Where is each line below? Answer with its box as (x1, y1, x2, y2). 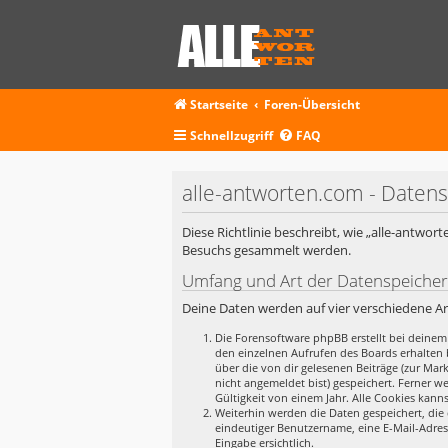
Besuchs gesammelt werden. (182, 241, 351, 260)
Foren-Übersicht (264, 96, 361, 113)
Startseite (190, 96, 248, 113)
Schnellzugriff (190, 127, 273, 144)
